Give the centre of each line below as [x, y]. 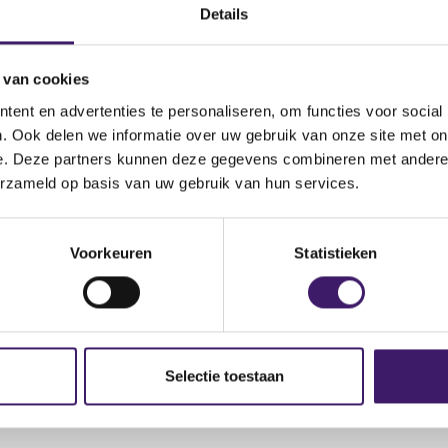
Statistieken [336, 253]
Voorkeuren [111, 253]
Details [224, 14]
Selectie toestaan [224, 376]
